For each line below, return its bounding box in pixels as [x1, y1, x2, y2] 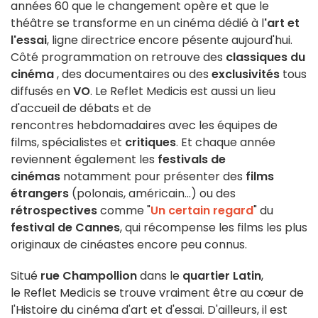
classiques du [226, 49, 305, 66]
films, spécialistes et [11, 134, 125, 151]
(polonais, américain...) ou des [69, 185, 236, 202]
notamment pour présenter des [60, 168, 246, 185]
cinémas [11, 168, 60, 185]
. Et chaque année [176, 134, 275, 151]
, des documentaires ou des [54, 66, 212, 83]
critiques [125, 134, 176, 151]
